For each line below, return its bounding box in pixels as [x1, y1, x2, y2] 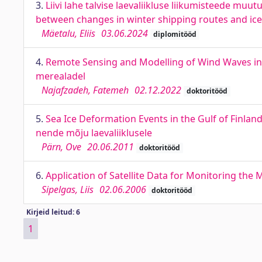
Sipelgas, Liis [42, 183, 94, 196]
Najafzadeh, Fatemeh [42, 84, 129, 96]
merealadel [36, 70, 85, 82]
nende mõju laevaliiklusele [36, 126, 152, 139]
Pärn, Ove [42, 140, 81, 153]
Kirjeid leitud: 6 [26, 207, 80, 217]
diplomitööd [153, 29, 196, 39]
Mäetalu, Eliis [42, 27, 95, 40]
